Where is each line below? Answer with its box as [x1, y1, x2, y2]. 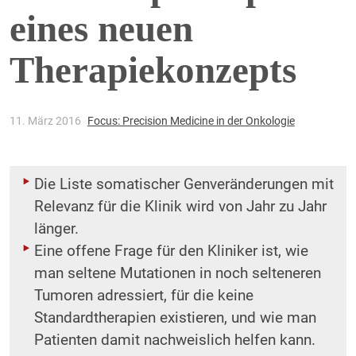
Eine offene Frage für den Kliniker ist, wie [33, 242, 308, 261]
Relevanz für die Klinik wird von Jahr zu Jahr [33, 198, 327, 216]
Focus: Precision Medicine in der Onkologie [87, 114, 295, 128]
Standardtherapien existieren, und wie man [33, 309, 316, 327]
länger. [33, 220, 79, 238]
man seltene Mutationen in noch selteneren [33, 265, 321, 283]
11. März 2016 [9, 114, 83, 128]
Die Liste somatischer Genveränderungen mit [33, 176, 334, 194]
